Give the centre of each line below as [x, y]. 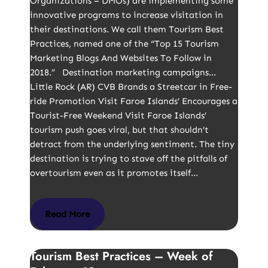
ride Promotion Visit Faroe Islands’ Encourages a [134, 101]
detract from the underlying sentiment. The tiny [132, 144]
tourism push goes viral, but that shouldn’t [119, 130]
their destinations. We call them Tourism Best [127, 29]
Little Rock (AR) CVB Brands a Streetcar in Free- [131, 87]
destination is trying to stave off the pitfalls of [129, 159]
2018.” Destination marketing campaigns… [123, 72]
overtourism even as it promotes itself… [115, 173]
